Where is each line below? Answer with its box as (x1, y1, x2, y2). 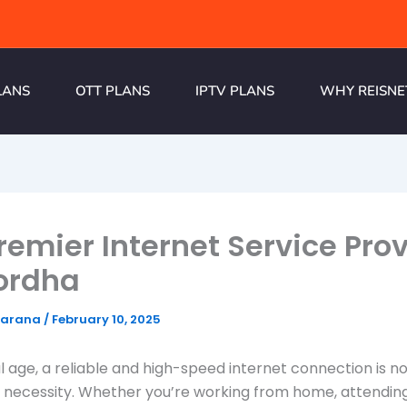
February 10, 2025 (52, 311, 161, 329)
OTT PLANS (74, 82, 150, 101)
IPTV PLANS (194, 82, 274, 101)
